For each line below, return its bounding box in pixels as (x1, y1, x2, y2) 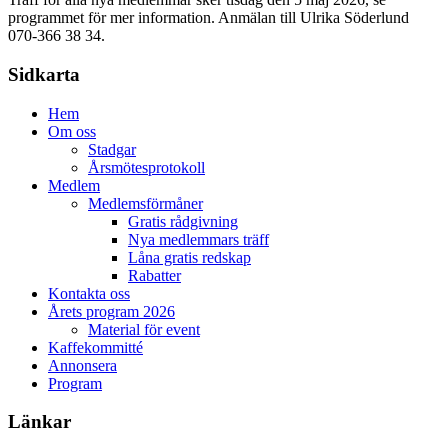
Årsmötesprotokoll (88, 158, 205, 176)
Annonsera (48, 356, 117, 374)
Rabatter (128, 266, 181, 284)
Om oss (48, 122, 96, 140)
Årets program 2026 (48, 302, 175, 320)
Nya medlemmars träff (128, 230, 269, 248)
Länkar (8, 411, 71, 433)
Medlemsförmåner (88, 194, 203, 212)
